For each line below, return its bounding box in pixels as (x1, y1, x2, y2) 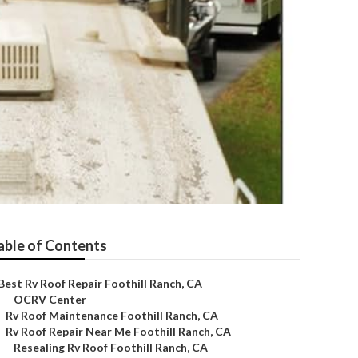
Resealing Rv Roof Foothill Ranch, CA (14, 340, 208, 354)
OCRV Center (14, 292, 86, 306)
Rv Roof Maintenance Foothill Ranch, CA (6, 308, 218, 322)
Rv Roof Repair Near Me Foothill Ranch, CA (6, 324, 231, 338)
